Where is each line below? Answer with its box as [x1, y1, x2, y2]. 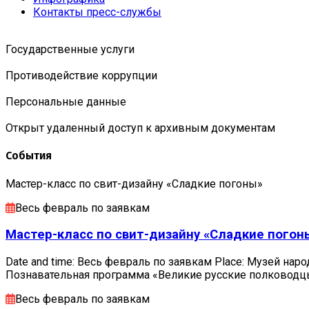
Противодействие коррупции [6, 68, 157, 82]
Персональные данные [6, 94, 126, 108]
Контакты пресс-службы [33, 5, 161, 19]
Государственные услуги [6, 42, 134, 56]
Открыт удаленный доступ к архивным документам [6, 121, 275, 134]
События [6, 149, 52, 163]
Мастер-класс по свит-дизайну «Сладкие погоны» [6, 177, 263, 190]
